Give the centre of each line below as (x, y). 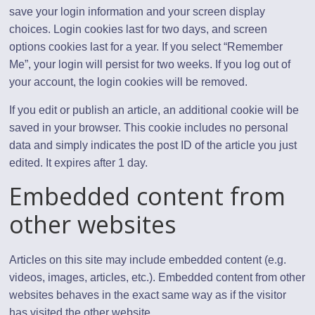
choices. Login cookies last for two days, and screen (139, 29)
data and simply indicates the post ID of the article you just (153, 145)
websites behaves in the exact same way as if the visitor (148, 295)
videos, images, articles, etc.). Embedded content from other (157, 277)
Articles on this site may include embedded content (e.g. (148, 259)
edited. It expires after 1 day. (79, 162)
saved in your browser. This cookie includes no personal (149, 127)
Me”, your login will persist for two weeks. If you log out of (150, 64)
